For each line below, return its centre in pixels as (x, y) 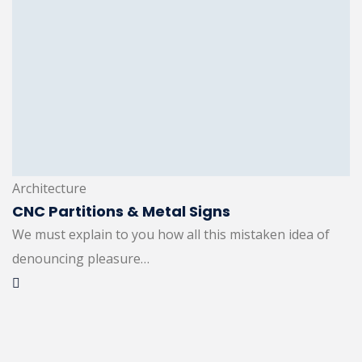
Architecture (49, 189)
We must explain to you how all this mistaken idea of (171, 235)
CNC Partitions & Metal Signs (121, 212)
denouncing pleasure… (81, 259)
